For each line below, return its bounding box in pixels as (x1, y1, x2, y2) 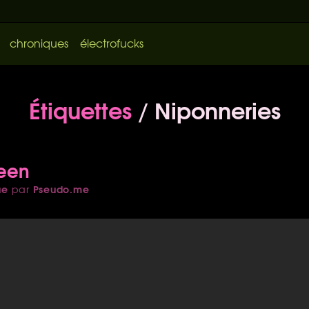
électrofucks (80, 34, 143, 51)
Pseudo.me (32, 181, 90, 197)
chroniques (9, 34, 68, 51)
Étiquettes (28, 91, 132, 126)
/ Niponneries (131, 91, 281, 126)
